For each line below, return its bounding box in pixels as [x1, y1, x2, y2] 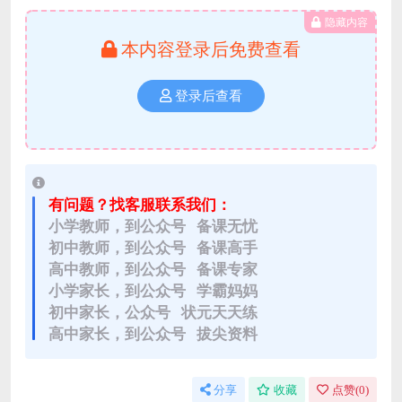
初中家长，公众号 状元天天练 [48, 301, 258, 323]
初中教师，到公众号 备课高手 [48, 237, 258, 258]
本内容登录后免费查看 [121, 37, 301, 62]
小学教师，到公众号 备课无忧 [48, 215, 258, 237]
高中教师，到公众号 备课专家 [48, 258, 258, 280]
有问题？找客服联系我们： [48, 194, 232, 215]
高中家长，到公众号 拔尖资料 [48, 323, 258, 345]
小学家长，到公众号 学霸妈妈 [48, 280, 258, 301]
